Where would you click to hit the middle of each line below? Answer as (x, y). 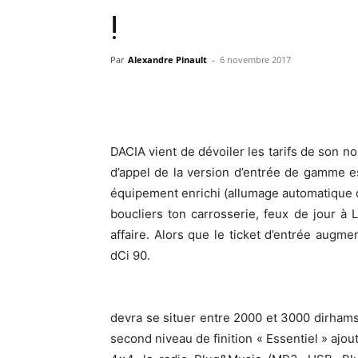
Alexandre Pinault (167, 60)
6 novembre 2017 (255, 60)
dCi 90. (130, 255)
